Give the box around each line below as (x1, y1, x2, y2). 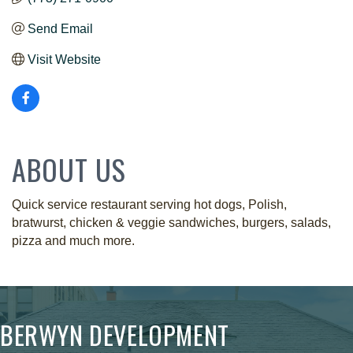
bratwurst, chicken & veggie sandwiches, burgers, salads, (12, 215, 331, 229)
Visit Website (28, 52, 101, 66)
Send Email (28, 21, 93, 35)
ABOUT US (12, 147, 126, 190)
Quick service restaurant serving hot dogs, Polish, (12, 197, 287, 211)
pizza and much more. (12, 233, 135, 247)
